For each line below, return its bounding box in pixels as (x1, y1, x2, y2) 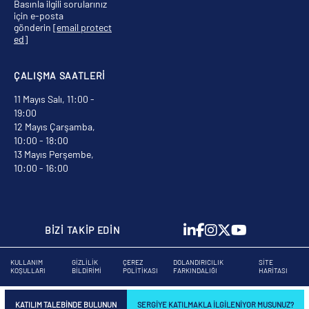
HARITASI (259, 266, 288, 275)
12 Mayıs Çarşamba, (14, 120, 95, 132)
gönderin (14, 21, 53, 33)
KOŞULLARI (10, 266, 46, 275)
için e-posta (14, 9, 63, 21)
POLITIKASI (123, 266, 159, 275)
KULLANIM (10, 257, 43, 266)
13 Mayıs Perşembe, (14, 148, 94, 160)
